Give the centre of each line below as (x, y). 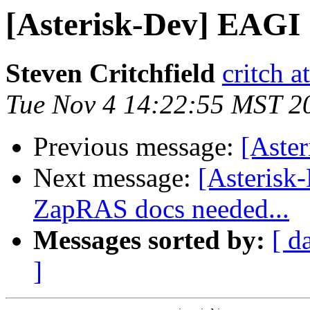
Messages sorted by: (149, 240)
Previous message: (137, 147)
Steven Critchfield (110, 73)
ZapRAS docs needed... (161, 209)
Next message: (116, 178)
